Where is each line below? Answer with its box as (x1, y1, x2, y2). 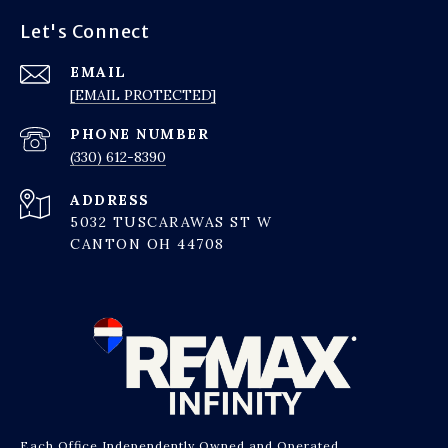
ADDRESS (70, 190, 150, 209)
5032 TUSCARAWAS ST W (70, 212, 272, 231)
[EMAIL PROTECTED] (70, 85, 216, 104)
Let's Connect (20, 19, 150, 43)
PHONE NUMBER (70, 124, 209, 143)
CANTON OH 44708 (70, 234, 225, 253)
